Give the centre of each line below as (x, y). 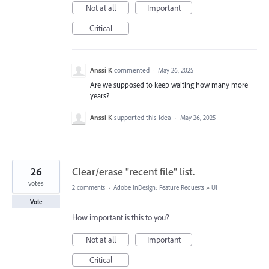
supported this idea (144, 118)
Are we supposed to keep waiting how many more (169, 85)
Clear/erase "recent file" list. (133, 172)
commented (133, 70)
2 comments (89, 188)
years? (100, 95)
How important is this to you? (121, 218)
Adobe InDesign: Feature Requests (159, 188)
